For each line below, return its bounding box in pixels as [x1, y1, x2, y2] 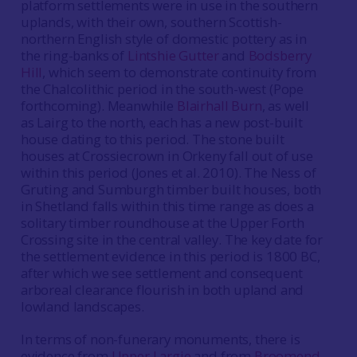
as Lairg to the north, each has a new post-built [20, 113, 303, 131]
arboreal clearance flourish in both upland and [20, 280, 304, 299]
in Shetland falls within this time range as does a [20, 197, 314, 215]
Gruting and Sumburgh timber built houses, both [20, 180, 322, 198]
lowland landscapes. [20, 297, 144, 316]
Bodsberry [248, 46, 312, 65]
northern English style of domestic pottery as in [20, 29, 307, 48]
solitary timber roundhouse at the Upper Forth [20, 214, 304, 232]
